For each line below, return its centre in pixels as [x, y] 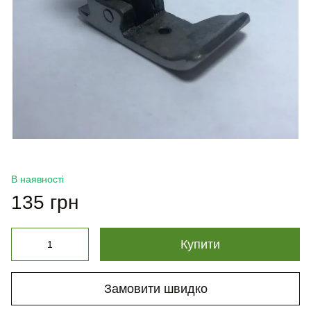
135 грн [45, 202]
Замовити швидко [155, 288]
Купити [200, 244]
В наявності [37, 179]
